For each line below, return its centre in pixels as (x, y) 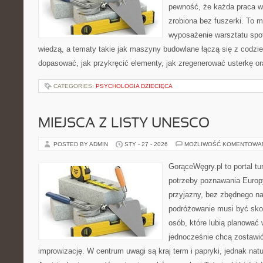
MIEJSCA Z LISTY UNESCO (124, 124)
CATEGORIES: (75, 86)
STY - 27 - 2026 (146, 144)
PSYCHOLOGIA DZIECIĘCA (134, 86)
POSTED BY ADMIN (82, 144)
